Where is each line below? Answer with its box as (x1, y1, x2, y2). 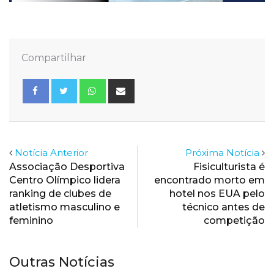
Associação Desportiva (9, 160, 125, 172)
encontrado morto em (154, 174, 265, 186)
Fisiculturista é (193, 160, 265, 172)
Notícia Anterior (15, 146, 88, 158)
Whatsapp (103, 79, 153, 91)
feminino (9, 214, 53, 226)
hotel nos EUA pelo (169, 187, 265, 199)
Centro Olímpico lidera (9, 174, 120, 186)
